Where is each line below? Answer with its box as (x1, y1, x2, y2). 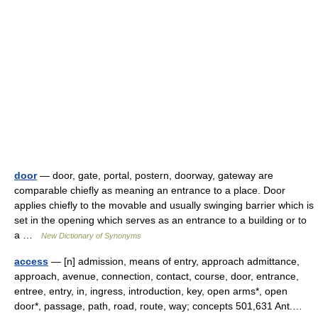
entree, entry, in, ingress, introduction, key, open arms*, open (14, 285, 287, 297)
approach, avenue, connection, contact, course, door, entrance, (14, 270, 299, 282)
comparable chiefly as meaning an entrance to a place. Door (14, 185, 285, 196)
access (14, 256, 48, 267)
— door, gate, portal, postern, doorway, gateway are (37, 170, 273, 181)
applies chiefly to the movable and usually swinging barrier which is (14, 199, 314, 211)
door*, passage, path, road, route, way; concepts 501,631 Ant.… (14, 300, 302, 312)
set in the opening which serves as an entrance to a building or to (14, 214, 307, 226)
